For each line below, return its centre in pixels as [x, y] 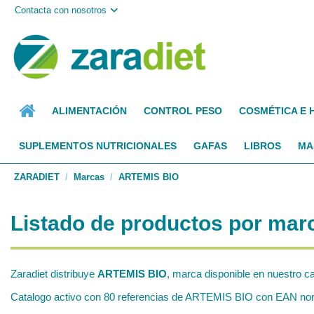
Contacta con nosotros [61, 10]
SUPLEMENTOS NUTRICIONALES [98, 146]
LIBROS [262, 146]
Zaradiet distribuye [54, 274]
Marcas [89, 177]
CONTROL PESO [183, 111]
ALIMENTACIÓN [89, 111]
